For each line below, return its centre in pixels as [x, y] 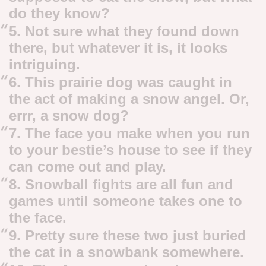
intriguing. [45, 64]
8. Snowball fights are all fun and [121, 184]
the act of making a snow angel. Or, [129, 99]
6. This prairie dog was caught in [121, 82]
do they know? [59, 13]
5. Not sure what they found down [124, 31]
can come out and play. [88, 166]
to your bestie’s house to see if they [130, 150]
